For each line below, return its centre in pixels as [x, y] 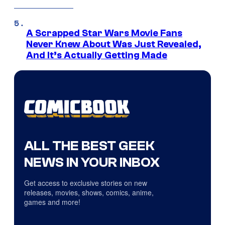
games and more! [52, 202]
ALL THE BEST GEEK [89, 146]
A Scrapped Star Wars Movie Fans [104, 33]
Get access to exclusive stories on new [86, 183]
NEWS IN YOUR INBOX [92, 162]
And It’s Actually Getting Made [97, 55]
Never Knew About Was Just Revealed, [114, 44]
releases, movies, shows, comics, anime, [89, 193]
